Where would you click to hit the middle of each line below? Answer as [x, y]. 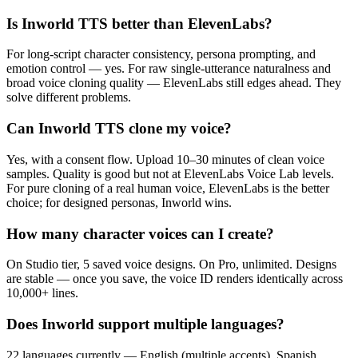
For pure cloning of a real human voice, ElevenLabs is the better [168, 188]
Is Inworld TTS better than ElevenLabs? [139, 23]
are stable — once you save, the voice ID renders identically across [175, 279]
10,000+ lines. [42, 293]
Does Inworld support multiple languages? [145, 324]
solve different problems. [69, 97]
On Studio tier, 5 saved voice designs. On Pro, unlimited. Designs [171, 265]
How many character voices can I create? [140, 233]
